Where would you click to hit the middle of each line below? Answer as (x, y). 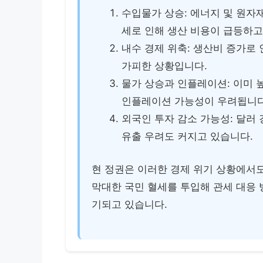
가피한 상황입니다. (164, 66)
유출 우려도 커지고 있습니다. (187, 136)
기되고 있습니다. (129, 204)
